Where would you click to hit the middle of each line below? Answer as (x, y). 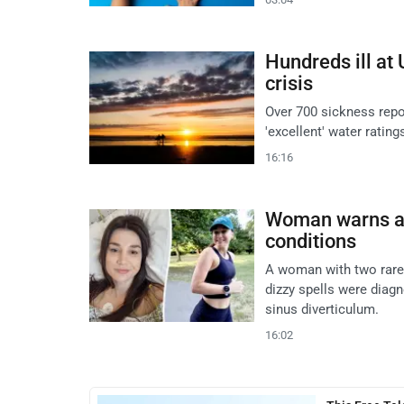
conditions (311, 242)
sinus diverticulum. (322, 310)
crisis (289, 84)
